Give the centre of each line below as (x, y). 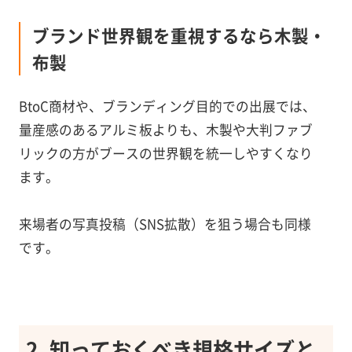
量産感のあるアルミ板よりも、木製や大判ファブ (165, 129)
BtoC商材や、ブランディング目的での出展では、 (167, 106)
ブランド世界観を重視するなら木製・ (179, 35)
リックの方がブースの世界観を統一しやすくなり (165, 153)
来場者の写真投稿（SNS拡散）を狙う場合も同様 (165, 224)
